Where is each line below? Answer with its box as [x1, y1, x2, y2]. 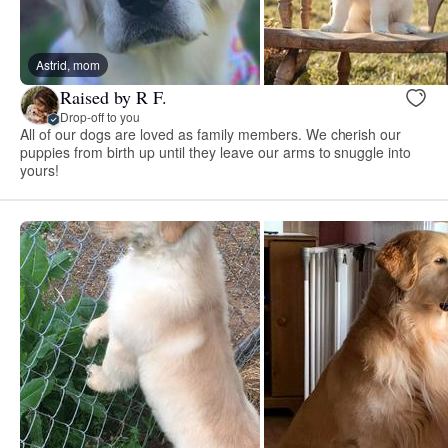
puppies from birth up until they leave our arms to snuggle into [20, 142, 412, 163]
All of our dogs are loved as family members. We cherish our [20, 124, 402, 145]
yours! [20, 160, 59, 181]
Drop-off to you [60, 107, 140, 125]
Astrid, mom [36, 56, 100, 74]
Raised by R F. [60, 84, 167, 109]
